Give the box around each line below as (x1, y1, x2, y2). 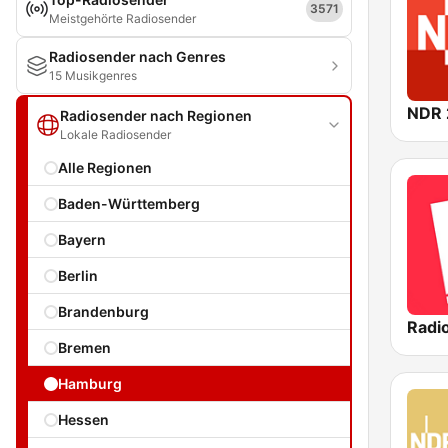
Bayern (58, 231, 106, 248)
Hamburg (58, 375, 122, 392)
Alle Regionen (58, 159, 152, 176)
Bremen (58, 339, 111, 356)
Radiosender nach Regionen (60, 107, 252, 124)
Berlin (58, 267, 98, 284)
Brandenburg (58, 303, 149, 320)
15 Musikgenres (49, 68, 137, 83)
